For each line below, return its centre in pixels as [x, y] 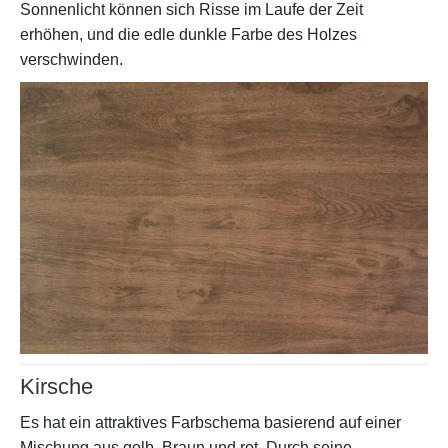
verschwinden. [71, 60]
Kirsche [56, 387]
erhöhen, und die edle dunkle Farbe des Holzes [188, 35]
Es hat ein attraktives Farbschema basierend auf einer [210, 423]
